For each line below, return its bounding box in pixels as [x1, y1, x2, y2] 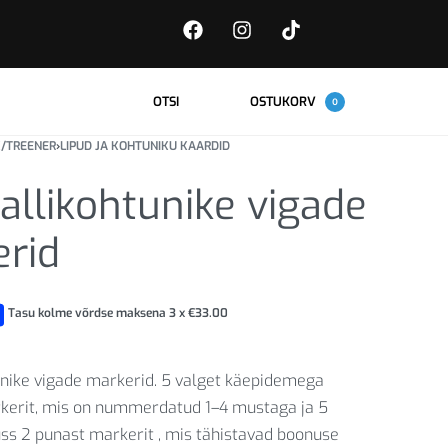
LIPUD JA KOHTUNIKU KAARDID [59, 138, 230, 154]
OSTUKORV [249, 92, 316, 110]
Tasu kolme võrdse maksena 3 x [7, 305, 188, 321]
